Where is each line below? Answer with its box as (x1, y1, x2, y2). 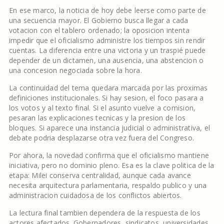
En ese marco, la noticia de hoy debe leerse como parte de (8, 5, 206, 15)
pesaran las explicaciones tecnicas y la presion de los (8, 113, 186, 122)
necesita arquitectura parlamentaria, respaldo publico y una (8, 180, 207, 190)
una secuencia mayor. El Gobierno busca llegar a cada (8, 15, 188, 25)
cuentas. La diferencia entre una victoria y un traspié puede (8, 45, 206, 55)
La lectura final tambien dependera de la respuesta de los (8, 208, 200, 217)
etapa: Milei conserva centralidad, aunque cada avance (8, 170, 191, 180)
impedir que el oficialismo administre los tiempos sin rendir (8, 35, 205, 45)
